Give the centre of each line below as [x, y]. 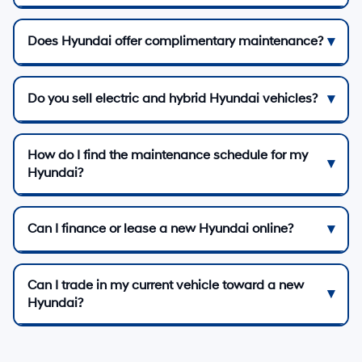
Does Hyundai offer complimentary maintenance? [175, 42]
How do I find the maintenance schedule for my [168, 155]
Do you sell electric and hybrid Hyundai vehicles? [173, 99]
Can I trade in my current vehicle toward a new [166, 285]
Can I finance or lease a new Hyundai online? [160, 229]
